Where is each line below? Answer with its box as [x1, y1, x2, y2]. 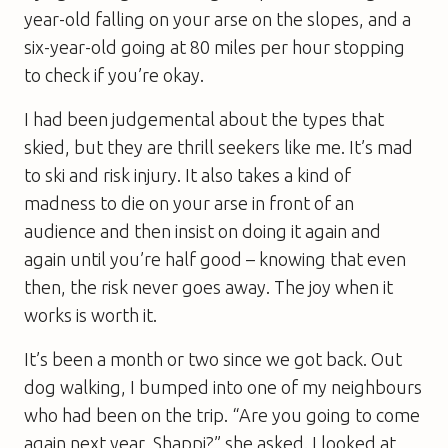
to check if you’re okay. [24, 64, 204, 85]
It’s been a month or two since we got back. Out [24, 348, 402, 369]
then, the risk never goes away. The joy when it [24, 276, 393, 297]
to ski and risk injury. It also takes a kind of [24, 164, 351, 185]
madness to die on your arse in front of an [24, 192, 354, 213]
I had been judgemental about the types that [24, 108, 384, 129]
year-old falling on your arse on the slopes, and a [24, 8, 411, 29]
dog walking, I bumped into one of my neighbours [24, 376, 422, 397]
